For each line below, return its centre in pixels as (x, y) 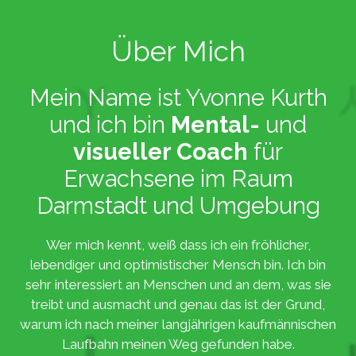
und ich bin (110, 124)
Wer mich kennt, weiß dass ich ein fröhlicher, (178, 244)
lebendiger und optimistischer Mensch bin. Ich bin (178, 264)
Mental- (218, 124)
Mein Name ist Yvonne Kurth (178, 97)
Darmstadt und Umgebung (178, 205)
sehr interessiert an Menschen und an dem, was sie (178, 284)
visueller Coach (163, 151)
